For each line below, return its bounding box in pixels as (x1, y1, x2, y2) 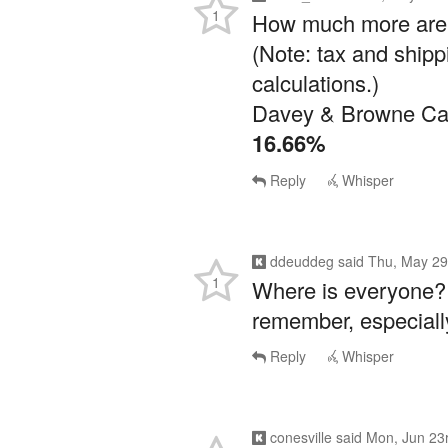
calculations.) (252, 32, 379, 64)
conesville (270, 393, 332, 414)
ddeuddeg (270, 216, 334, 237)
